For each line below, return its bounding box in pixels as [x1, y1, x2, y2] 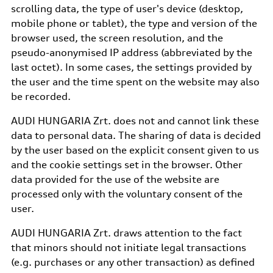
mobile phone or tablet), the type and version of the [10, 17, 257, 29]
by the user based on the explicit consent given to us [10, 144, 259, 156]
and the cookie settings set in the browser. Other [10, 158, 243, 171]
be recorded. [10, 90, 71, 102]
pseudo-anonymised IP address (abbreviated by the [10, 46, 252, 58]
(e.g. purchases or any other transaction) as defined [10, 256, 255, 268]
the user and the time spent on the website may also [10, 76, 260, 88]
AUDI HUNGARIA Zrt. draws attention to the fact [10, 227, 242, 239]
